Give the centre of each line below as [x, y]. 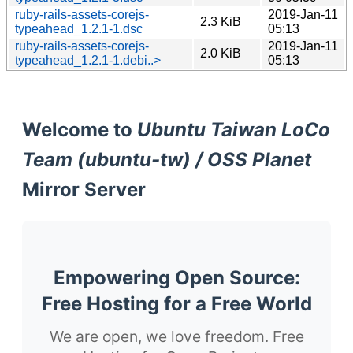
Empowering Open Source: [176, 277]
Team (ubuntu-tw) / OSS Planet [167, 159]
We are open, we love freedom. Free [176, 336]
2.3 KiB [221, 21]
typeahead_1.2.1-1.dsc [79, 28]
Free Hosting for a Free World [176, 303]
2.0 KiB [221, 53]
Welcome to [80, 129]
